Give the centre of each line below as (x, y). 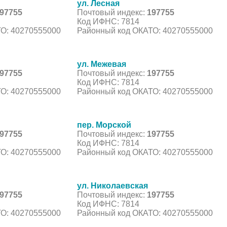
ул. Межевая (102, 64)
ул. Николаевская (112, 185)
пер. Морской (104, 125)
